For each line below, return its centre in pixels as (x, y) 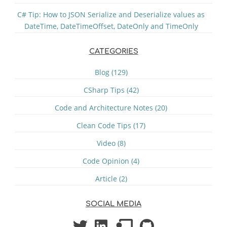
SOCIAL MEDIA (113, 203)
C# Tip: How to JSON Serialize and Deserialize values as (111, 14)
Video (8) (111, 143)
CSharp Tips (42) (111, 90)
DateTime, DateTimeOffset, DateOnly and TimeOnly (111, 26)
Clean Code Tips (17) (111, 125)
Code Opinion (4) (111, 161)
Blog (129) (111, 72)
